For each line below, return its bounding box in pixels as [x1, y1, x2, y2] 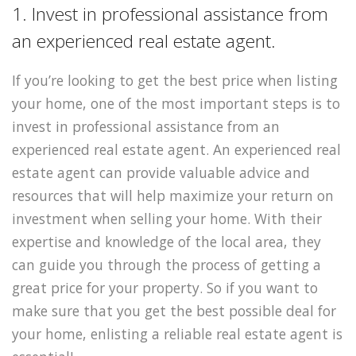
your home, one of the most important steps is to [12, 93, 340, 113]
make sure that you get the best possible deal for [12, 300, 336, 320]
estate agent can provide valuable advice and [12, 162, 310, 182]
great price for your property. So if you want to [12, 277, 318, 297]
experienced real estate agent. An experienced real [12, 139, 341, 159]
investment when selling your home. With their [12, 208, 322, 228]
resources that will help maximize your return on [12, 185, 334, 205]
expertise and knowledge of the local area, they [12, 231, 321, 251]
